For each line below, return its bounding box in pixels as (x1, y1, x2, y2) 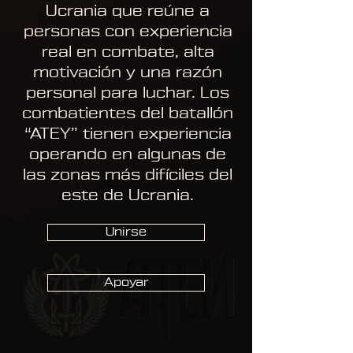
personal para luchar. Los (26, 86, 229, 101)
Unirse (106, 226, 147, 238)
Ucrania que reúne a (46, 4, 210, 19)
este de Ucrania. (61, 188, 194, 203)
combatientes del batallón (22, 106, 233, 121)
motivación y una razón (33, 65, 222, 80)
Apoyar (103, 277, 149, 288)
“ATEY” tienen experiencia (24, 127, 232, 142)
